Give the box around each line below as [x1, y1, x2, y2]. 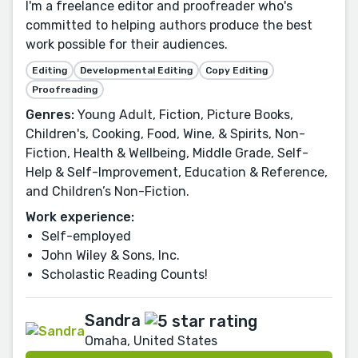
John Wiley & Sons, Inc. [42, 248, 180, 264]
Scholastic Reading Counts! [42, 267, 208, 283]
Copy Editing [205, 65, 268, 77]
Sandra [85, 311, 141, 331]
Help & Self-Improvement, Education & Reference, [26, 165, 328, 181]
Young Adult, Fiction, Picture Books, [74, 107, 293, 123]
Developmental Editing [80, 65, 193, 77]
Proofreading [32, 84, 97, 96]
